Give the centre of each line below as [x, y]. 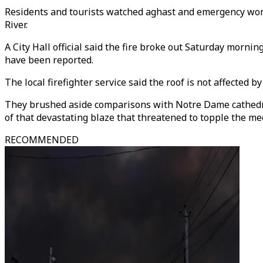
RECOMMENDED [42, 140]
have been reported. [49, 60]
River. [16, 25]
